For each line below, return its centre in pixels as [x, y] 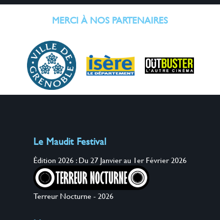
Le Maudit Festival [70, 141]
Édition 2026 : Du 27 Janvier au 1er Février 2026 [110, 160]
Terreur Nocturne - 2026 [73, 196]
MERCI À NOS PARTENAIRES [110, 20]
